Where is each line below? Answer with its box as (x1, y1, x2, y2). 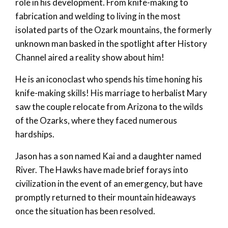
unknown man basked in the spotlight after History (15, 38, 207, 49)
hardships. (15, 129, 54, 140)
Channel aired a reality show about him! (15, 52, 164, 63)
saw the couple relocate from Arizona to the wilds (15, 101, 203, 112)
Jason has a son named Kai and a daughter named (15, 151, 202, 162)
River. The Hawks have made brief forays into (15, 164, 188, 176)
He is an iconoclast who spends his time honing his (15, 74, 203, 85)
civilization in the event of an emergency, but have (15, 178, 203, 189)
